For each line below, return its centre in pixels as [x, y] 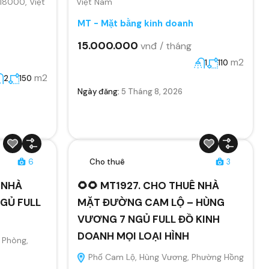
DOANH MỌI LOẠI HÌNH [133, 236]
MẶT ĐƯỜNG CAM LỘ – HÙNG [151, 202]
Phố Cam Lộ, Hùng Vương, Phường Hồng [165, 257]
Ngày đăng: [99, 91]
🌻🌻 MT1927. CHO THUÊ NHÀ [148, 185]
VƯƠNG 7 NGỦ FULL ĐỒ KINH [148, 219]
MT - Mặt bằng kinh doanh [135, 23]
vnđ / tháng [166, 46]
